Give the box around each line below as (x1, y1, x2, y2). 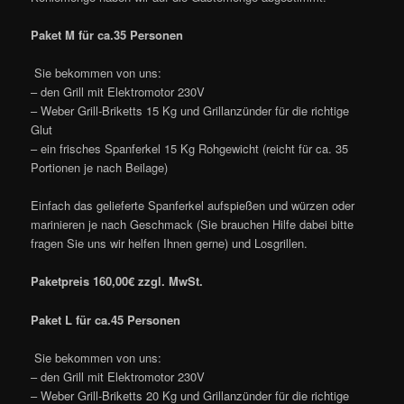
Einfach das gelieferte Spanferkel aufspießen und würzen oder (31, 197, 355, 215)
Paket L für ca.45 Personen (31, 310, 181, 328)
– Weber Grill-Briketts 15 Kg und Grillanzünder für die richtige (31, 102, 350, 120)
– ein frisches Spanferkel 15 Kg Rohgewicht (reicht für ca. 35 (31, 140, 349, 158)
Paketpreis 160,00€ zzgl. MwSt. (31, 272, 204, 290)
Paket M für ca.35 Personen (31, 26, 184, 44)
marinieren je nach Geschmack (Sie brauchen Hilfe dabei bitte (31, 216, 354, 234)
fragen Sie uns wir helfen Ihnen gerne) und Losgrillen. (31, 234, 308, 252)
